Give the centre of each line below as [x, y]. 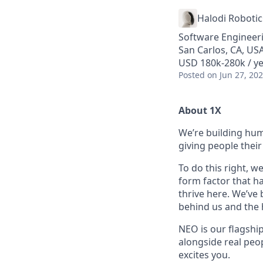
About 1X [200, 110]
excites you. [204, 255]
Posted [192, 75]
